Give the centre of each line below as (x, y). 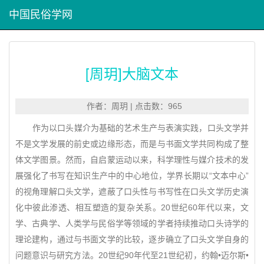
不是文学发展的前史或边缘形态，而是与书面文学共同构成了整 (132, 144)
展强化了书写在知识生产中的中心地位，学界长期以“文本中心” (132, 176)
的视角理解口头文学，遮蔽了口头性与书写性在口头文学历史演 (132, 192)
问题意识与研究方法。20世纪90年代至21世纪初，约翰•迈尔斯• (132, 255)
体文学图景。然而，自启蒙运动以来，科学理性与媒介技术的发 (132, 160)
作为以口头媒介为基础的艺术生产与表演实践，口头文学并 (132, 128)
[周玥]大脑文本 (132, 73)
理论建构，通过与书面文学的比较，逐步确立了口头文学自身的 (132, 239)
